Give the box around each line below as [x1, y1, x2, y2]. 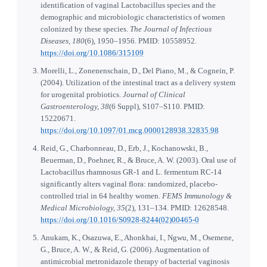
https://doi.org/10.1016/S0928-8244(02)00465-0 [41, 215, 199, 225]
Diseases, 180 [41, 36, 85, 46]
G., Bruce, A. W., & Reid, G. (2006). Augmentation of [41, 245, 209, 254]
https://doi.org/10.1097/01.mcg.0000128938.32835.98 [41, 126, 219, 135]
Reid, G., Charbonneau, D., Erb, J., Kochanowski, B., [41, 144, 208, 153]
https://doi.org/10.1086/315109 [41, 48, 144, 58]
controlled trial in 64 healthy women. [41, 191, 162, 201]
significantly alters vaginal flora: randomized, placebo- [41, 179, 218, 189]
